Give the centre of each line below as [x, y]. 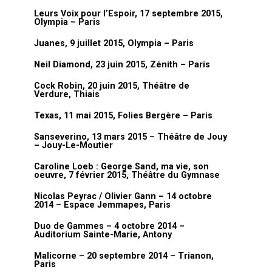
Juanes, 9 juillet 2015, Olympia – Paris [114, 43]
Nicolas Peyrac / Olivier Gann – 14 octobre [123, 196]
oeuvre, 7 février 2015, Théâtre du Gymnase [127, 175]
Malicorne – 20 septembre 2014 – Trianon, [124, 256]
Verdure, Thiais [67, 94]
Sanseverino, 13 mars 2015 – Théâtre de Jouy [131, 137]
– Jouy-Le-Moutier [73, 145]
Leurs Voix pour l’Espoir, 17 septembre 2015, [128, 14]
